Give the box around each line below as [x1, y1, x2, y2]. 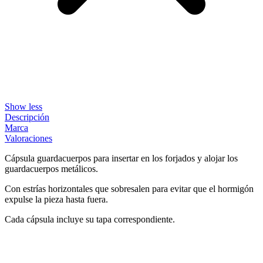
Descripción [5, 112, 49, 122]
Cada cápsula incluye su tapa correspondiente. [5, 214, 175, 224]
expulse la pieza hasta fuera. [5, 194, 108, 204]
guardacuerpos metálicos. [5, 163, 98, 174]
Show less [5, 101, 42, 112]
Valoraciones [5, 133, 52, 143]
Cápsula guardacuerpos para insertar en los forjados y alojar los [5, 153, 238, 163]
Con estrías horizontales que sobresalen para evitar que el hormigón [5, 183, 254, 194]
